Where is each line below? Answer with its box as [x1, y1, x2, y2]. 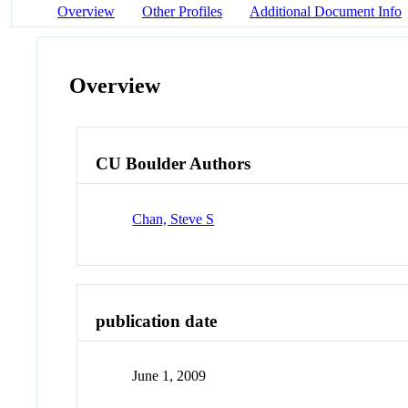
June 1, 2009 [132, 368, 207, 384]
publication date [96, 311, 218, 331]
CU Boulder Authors [96, 154, 251, 174]
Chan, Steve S [132, 210, 215, 227]
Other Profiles [142, 3, 222, 19]
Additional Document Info [250, 3, 402, 19]
